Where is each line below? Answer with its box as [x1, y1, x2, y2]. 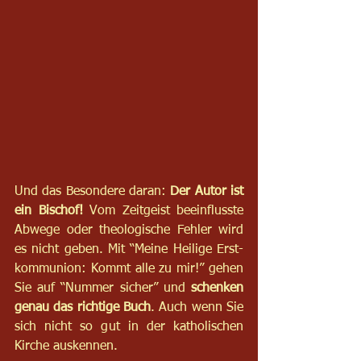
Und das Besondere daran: [15, 185, 171, 198]
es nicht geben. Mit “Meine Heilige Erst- [15, 243, 243, 256]
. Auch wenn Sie [151, 301, 243, 314]
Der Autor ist [170, 185, 244, 198]
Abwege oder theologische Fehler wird [15, 223, 243, 237]
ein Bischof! [15, 204, 83, 218]
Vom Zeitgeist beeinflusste [82, 204, 243, 218]
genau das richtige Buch [15, 301, 151, 314]
